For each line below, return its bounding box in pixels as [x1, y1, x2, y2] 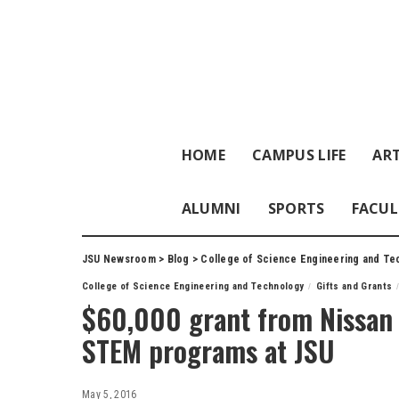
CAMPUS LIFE [251, 145, 346, 165]
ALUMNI [181, 199, 241, 218]
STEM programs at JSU [82, 330, 335, 371]
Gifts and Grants [315, 281, 393, 292]
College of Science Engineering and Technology [82, 281, 305, 292]
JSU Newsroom [82, 253, 156, 265]
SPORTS [267, 199, 325, 218]
